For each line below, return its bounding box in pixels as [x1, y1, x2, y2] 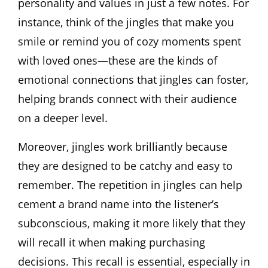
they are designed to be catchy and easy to [18, 158, 233, 173]
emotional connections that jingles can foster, [18, 72, 248, 87]
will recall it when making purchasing [18, 234, 205, 249]
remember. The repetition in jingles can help [18, 177, 242, 192]
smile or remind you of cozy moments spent [18, 33, 241, 48]
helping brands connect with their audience [18, 91, 237, 106]
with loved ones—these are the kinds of [18, 53, 217, 68]
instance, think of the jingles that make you [18, 14, 234, 29]
